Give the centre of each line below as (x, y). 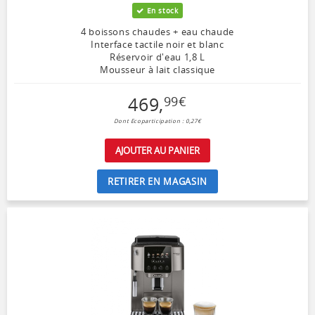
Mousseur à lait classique (157, 70)
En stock (161, 11)
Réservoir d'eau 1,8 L (157, 57)
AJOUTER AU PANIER (157, 151)
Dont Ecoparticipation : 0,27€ (157, 121)
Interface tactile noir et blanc (157, 45)
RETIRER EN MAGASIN (157, 182)
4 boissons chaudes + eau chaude (157, 32)
